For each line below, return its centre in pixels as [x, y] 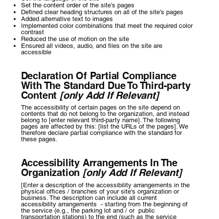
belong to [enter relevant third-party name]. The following [100, 120]
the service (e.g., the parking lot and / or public [88, 210]
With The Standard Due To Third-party [106, 85]
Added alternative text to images [67, 19]
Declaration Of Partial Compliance [99, 76]
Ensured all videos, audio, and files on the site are [91, 46]
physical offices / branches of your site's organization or [100, 191]
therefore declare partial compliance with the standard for [101, 133]
